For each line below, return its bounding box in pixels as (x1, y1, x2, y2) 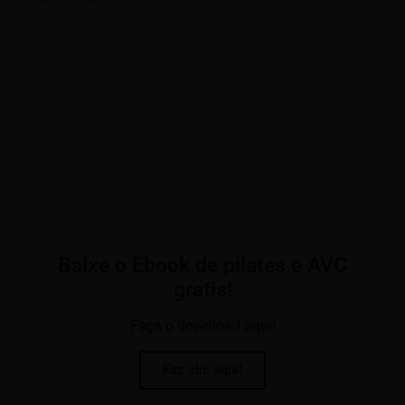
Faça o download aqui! (129, 316, 276, 334)
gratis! (173, 277, 232, 302)
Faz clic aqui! (163, 361, 242, 378)
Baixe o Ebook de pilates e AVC (58, 252, 347, 278)
